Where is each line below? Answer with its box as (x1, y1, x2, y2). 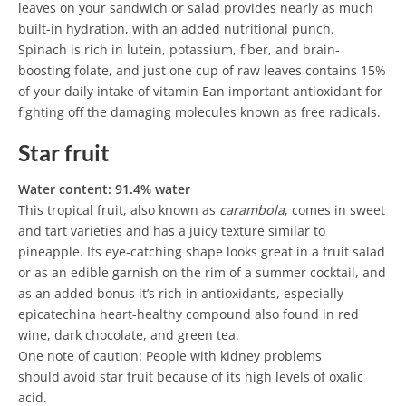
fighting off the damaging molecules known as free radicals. (18, 102, 381, 121)
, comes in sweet (285, 200, 385, 218)
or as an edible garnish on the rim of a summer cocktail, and (18, 263, 386, 281)
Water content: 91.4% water (18, 179, 190, 198)
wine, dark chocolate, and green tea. (18, 325, 239, 343)
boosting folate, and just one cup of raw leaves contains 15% (18, 61, 386, 79)
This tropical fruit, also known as (18, 200, 219, 218)
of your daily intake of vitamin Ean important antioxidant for (18, 82, 382, 100)
